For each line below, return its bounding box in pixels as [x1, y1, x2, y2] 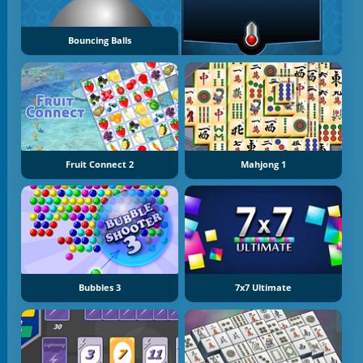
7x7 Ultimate [235, 282, 293, 294]
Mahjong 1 [241, 158, 287, 170]
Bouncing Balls [67, 34, 131, 46]
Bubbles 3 [78, 282, 121, 294]
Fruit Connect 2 [65, 158, 134, 170]
